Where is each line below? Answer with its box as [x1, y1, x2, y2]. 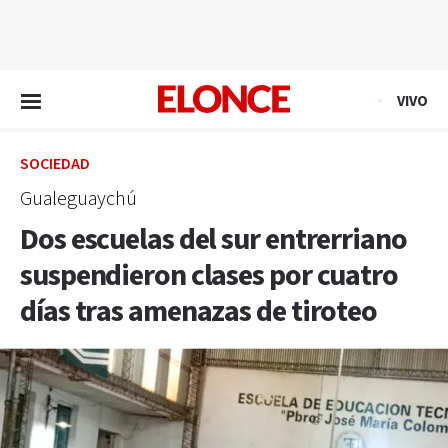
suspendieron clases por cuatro [20, 256, 398, 296]
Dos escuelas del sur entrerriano [20, 220, 407, 260]
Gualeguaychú [20, 186, 137, 212]
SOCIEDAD [20, 154, 90, 175]
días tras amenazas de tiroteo [20, 292, 378, 332]
